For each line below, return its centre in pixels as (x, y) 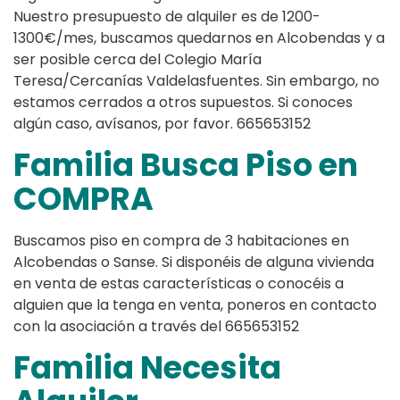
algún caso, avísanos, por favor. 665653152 (162, 124)
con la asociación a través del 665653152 (156, 327)
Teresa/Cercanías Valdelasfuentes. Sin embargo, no (196, 81)
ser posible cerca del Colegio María (137, 60)
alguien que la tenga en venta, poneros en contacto (195, 305)
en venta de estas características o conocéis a (179, 284)
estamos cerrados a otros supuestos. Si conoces (183, 103)
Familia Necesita (147, 368)
